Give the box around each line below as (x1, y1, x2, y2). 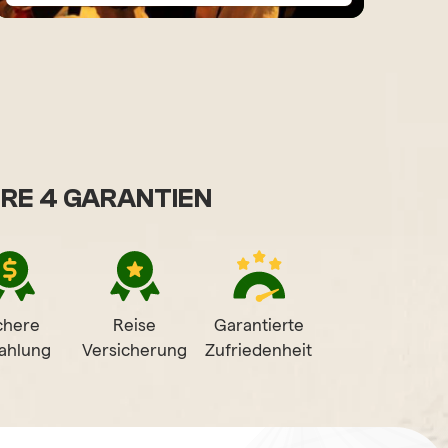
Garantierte (213, 315, 304, 334)
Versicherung (81, 340, 187, 359)
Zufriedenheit (205, 340, 313, 359)
